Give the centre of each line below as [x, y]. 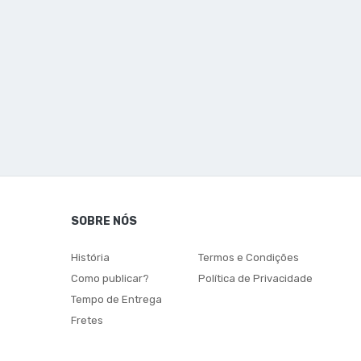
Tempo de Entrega [116, 300]
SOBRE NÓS [104, 222]
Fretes [87, 321]
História [90, 258]
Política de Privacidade [256, 279]
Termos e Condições [249, 258]
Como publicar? [110, 279]
